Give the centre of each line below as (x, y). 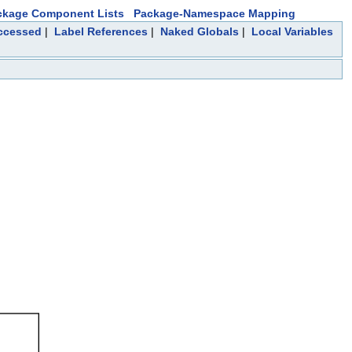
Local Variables (292, 31)
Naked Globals (199, 31)
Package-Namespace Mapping (214, 13)
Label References (101, 31)
